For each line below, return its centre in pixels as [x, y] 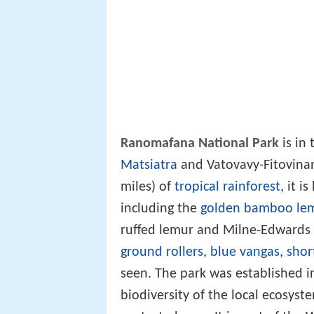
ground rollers [162, 252]
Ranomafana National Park [200, 143]
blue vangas [245, 252]
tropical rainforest [227, 187]
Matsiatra [149, 165]
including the [161, 209]
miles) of [148, 187]
